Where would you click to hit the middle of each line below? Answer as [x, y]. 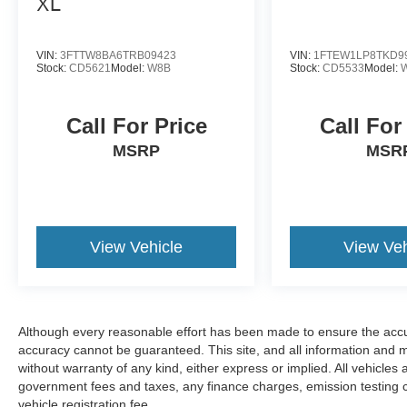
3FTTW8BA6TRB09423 [118, 55]
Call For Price [136, 125]
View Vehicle [137, 247]
